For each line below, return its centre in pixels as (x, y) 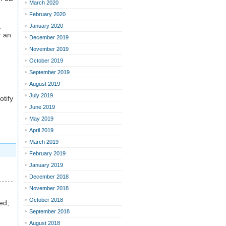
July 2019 (41, 95)
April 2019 (41, 130)
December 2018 (49, 177)
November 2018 (49, 188)
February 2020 (47, 14)
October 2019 (46, 61)
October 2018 (46, 200)
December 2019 (49, 37)
